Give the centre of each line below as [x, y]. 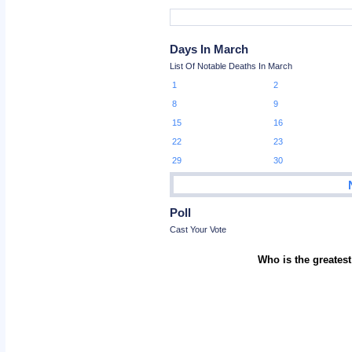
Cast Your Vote [198, 229]
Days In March [209, 49]
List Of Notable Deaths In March [231, 66]
